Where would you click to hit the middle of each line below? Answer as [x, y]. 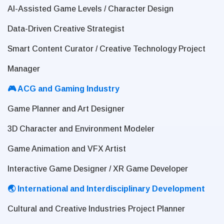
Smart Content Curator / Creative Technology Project [106, 49]
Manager [24, 69]
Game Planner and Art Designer [66, 109]
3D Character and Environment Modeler [81, 129]
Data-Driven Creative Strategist [66, 29]
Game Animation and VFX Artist [67, 149]
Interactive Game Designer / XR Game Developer [98, 169]
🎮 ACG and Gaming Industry [63, 89]
